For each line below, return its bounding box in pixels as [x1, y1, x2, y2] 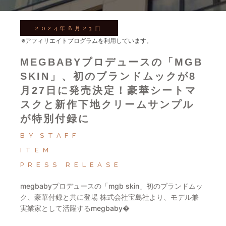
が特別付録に [20, 113, 90, 124]
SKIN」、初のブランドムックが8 [20, 71, 197, 82]
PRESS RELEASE [20, 161, 122, 168]
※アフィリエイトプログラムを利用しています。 [21, 37, 153, 44]
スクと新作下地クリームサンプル [20, 99, 195, 110]
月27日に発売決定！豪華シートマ [20, 85, 197, 96]
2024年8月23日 [35, 25, 103, 32]
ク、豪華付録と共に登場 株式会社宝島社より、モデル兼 [20, 193, 199, 201]
